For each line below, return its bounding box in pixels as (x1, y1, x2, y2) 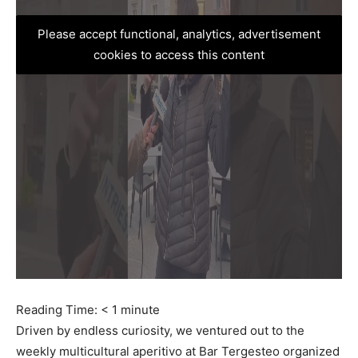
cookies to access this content (93, 47, 265, 62)
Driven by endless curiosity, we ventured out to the (16, 323, 304, 338)
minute (121, 302, 160, 317)
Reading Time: (16, 302, 101, 317)
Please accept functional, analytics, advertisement (38, 26, 320, 42)
